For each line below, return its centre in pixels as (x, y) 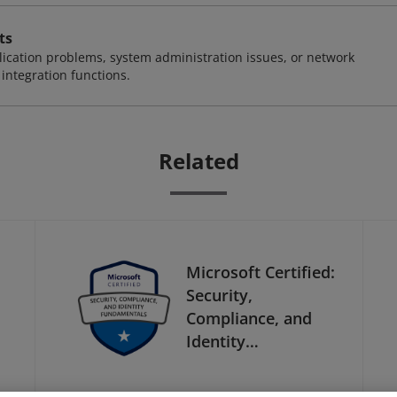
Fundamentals (240, 364)
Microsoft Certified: (261, 272)
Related (198, 161)
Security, (219, 295)
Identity (216, 341)
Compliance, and (249, 318)
